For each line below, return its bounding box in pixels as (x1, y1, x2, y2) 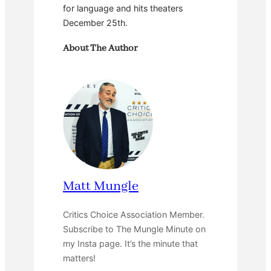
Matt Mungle (63, 177, 139, 195)
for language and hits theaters (63, 2, 183, 13)
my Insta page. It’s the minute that (63, 238, 198, 249)
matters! (63, 252, 96, 263)
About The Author (63, 42, 138, 55)
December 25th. (63, 17, 128, 28)
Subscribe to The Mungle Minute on (63, 223, 206, 234)
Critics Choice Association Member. (63, 209, 204, 220)
